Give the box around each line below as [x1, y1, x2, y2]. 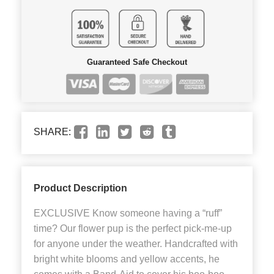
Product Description [34, 182, 127, 193]
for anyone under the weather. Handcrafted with [34, 238, 238, 249]
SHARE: [34, 126, 71, 137]
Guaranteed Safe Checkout [87, 57, 187, 67]
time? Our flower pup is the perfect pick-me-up [34, 223, 232, 234]
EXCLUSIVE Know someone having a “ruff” [34, 207, 222, 218]
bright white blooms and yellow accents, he [34, 253, 220, 264]
